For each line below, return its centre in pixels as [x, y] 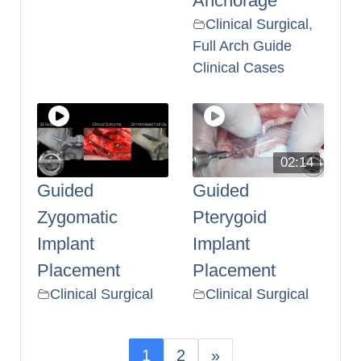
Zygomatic [77, 217]
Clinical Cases [239, 67]
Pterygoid [230, 217]
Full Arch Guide [242, 46]
